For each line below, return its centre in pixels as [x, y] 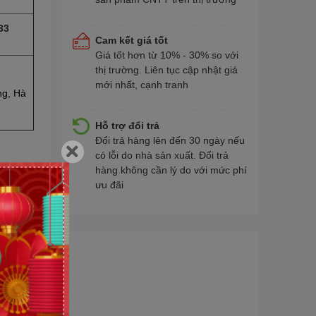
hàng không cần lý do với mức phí [171, 169]
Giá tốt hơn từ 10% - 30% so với [166, 54]
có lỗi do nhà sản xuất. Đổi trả [162, 154]
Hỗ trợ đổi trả [127, 125]
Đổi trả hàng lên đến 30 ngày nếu [170, 140]
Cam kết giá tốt [131, 39]
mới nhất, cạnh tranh [141, 84]
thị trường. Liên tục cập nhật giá [166, 69]
